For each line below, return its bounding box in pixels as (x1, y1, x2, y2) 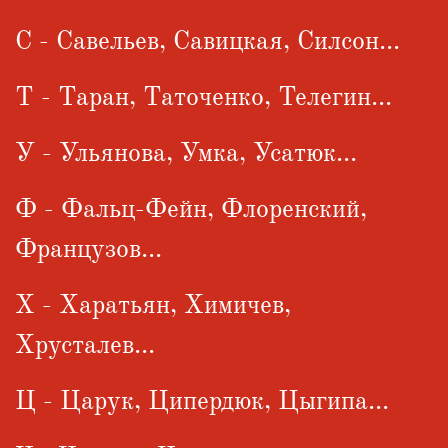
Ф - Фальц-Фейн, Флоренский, (15, 193, 367, 226)
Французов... (15, 233, 162, 266)
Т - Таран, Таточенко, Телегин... (15, 81, 392, 114)
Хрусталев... (15, 329, 155, 362)
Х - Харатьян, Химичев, (15, 289, 291, 322)
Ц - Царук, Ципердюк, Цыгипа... (15, 385, 389, 418)
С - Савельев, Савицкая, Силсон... (15, 25, 400, 58)
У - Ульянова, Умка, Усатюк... (15, 137, 357, 170)
